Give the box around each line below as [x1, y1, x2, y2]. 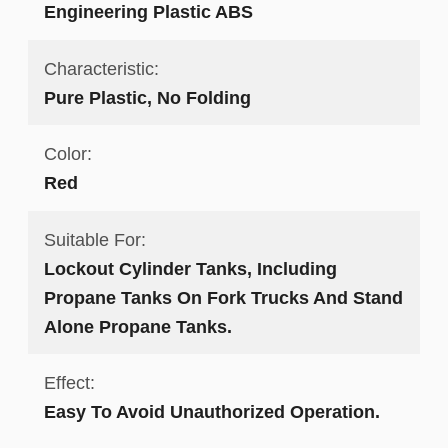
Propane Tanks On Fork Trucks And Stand [43, 286, 403, 308]
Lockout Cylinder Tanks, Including [43, 257, 337, 279]
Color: [43, 143, 92, 165]
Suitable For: [43, 228, 146, 250]
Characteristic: [43, 57, 159, 79]
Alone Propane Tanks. [43, 315, 232, 337]
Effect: [43, 372, 95, 394]
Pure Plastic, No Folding [43, 86, 251, 108]
